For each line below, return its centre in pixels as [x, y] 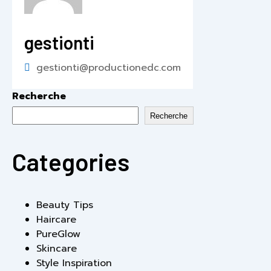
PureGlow [58, 234]
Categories [71, 161]
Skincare [57, 248]
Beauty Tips [65, 205]
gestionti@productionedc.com [109, 68]
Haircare [56, 219]
